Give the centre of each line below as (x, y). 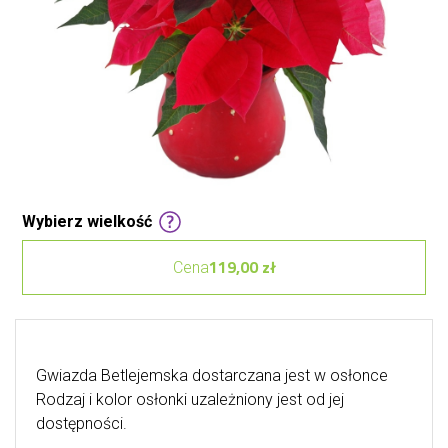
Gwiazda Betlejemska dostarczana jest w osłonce (212, 375)
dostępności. (81, 423)
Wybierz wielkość (87, 221)
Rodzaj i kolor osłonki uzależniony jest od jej (190, 399)
